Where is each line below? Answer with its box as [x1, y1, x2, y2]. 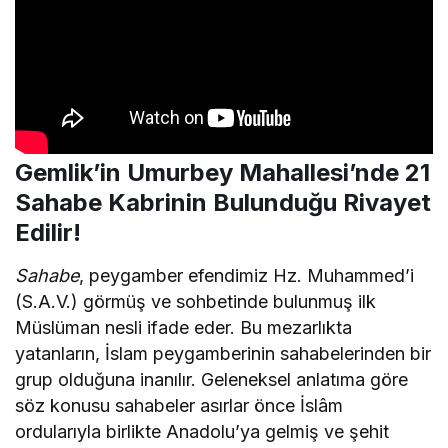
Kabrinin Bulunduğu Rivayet [102, 187, 431, 217]
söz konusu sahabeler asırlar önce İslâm [15, 394, 344, 416]
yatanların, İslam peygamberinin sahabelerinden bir [15, 342, 432, 364]
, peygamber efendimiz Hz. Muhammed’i [79, 264, 415, 286]
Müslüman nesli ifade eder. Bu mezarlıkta [15, 316, 353, 338]
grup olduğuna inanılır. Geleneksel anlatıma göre [15, 368, 409, 390]
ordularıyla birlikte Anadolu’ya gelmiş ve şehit [15, 420, 390, 442]
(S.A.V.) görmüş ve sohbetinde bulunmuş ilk [15, 290, 377, 312]
